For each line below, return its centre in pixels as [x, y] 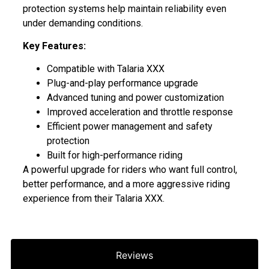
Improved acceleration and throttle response [140, 112]
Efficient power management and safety [130, 127]
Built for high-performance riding [115, 156]
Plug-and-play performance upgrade [122, 83]
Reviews [134, 255]
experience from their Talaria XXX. [94, 199]
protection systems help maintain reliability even [125, 8]
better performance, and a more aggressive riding [126, 184]
